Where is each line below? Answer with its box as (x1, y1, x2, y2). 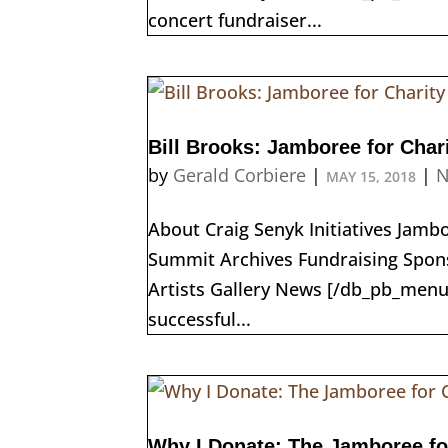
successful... (148, 306, 251, 331)
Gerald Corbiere (173, 162, 306, 187)
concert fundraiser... (148, 7, 322, 32)
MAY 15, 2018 (326, 166, 416, 186)
